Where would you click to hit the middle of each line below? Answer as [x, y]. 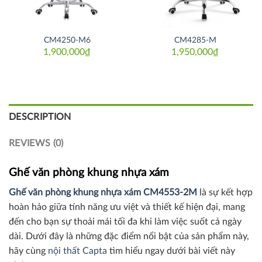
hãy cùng [28, 251]
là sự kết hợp [225, 193]
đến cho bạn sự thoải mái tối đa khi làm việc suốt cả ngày [125, 222]
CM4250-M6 [67, 40]
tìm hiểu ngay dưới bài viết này [171, 251]
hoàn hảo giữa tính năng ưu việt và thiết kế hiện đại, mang [127, 207]
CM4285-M [195, 40]
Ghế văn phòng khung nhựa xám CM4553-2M [103, 193]
